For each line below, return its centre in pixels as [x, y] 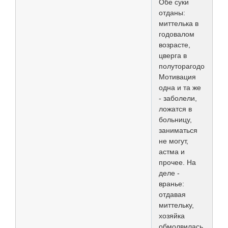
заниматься [178, 130]
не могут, [174, 141]
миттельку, [176, 205]
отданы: [172, 12]
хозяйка [172, 216]
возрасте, [175, 45]
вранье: [172, 183]
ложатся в [175, 109]
